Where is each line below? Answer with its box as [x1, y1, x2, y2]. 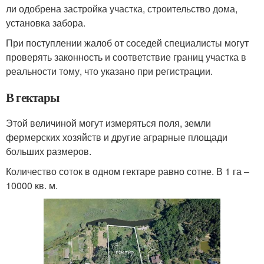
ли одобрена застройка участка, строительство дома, [6, 2, 237, 16]
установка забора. [6, 16, 85, 30]
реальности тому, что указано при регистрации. [6, 64, 213, 78]
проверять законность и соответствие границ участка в [6, 50, 246, 64]
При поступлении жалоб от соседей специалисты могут [6, 36, 249, 50]
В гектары [6, 88, 59, 107]
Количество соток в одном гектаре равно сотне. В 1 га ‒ [6, 164, 249, 179]
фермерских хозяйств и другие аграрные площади [6, 130, 227, 144]
